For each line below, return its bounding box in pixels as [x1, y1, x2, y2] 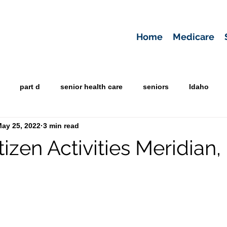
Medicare [173, 31, 214, 42]
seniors [143, 82, 169, 91]
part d [20, 82, 40, 91]
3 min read [43, 121, 79, 130]
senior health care [60, 82, 123, 91]
